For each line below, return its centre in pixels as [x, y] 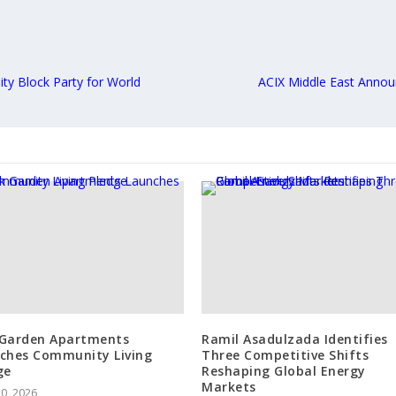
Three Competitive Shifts [285, 355]
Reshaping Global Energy [284, 371]
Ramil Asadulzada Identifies [295, 339]
